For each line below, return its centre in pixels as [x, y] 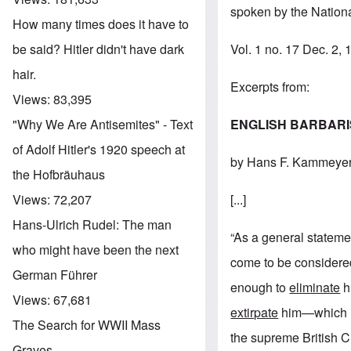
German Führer [55, 274]
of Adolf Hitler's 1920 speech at [99, 149]
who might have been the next [96, 249]
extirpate [255, 312]
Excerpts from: [270, 86]
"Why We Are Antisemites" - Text [103, 124]
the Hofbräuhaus [59, 174]
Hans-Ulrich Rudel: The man [92, 224]
